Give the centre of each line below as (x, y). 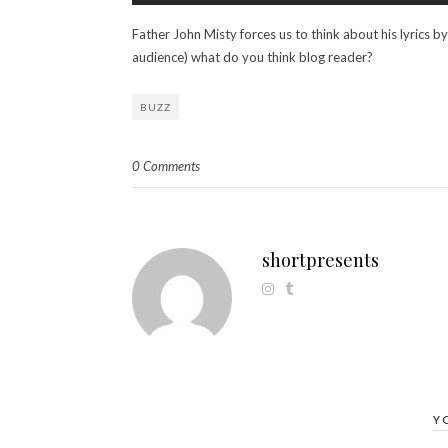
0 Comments (166, 165)
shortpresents (320, 259)
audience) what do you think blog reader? (252, 56)
